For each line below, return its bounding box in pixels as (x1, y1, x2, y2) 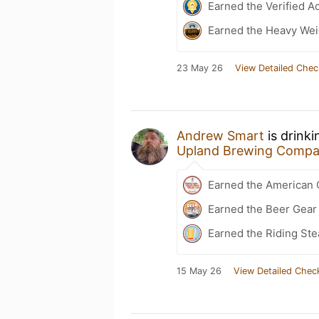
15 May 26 (177, 266, 221, 276)
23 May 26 (177, 63, 223, 73)
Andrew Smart (177, 128, 264, 143)
